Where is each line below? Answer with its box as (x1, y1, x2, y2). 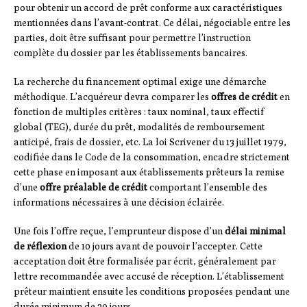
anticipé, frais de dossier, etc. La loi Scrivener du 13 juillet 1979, (14, 136, 286, 148)
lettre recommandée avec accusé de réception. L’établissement (14, 271, 284, 282)
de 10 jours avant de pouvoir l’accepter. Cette (66, 241, 262, 252)
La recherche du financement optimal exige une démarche (14, 76, 267, 88)
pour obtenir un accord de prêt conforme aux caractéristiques (14, 2, 282, 14)
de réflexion (14, 241, 66, 252)
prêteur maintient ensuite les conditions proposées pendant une (14, 286, 290, 297)
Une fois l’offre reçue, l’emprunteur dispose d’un (14, 225, 225, 237)
